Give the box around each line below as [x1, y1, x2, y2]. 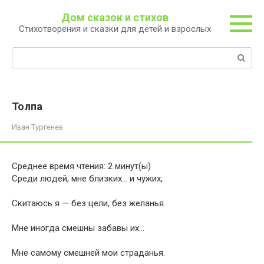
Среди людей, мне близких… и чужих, [12, 173, 163, 184]
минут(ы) [115, 161, 151, 171]
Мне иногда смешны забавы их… [12, 223, 144, 233]
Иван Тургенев [12, 123, 63, 131]
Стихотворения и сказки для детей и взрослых [18, 24, 211, 34]
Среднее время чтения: [12, 161, 105, 171]
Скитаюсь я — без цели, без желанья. [12, 198, 166, 209]
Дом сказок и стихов [61, 11, 169, 24]
